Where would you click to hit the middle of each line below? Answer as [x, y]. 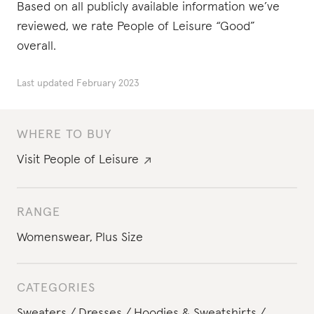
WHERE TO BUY [64, 135]
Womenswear [53, 238]
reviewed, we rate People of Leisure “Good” [136, 27]
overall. [36, 46]
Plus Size [119, 238]
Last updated [45, 83]
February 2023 [108, 83]
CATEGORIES [56, 288]
